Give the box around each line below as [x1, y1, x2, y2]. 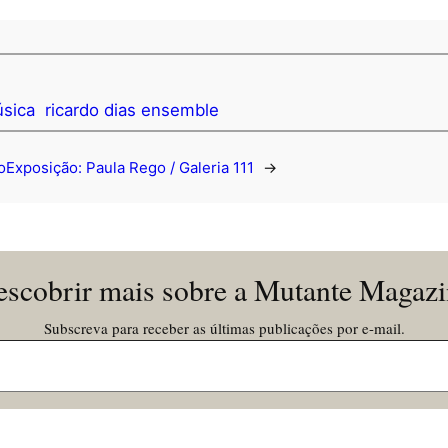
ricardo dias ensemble [45, 99, 219, 120]
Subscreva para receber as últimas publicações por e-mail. [43, 318, 405, 339]
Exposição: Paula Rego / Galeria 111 [6, 158, 254, 178]
